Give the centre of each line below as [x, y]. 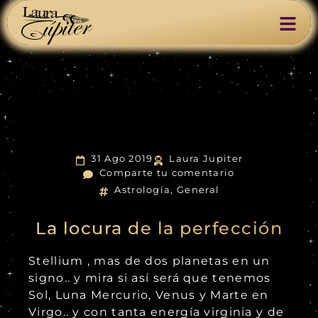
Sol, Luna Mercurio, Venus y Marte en [149, 295]
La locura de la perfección [159, 229]
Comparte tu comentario [167, 172]
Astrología [143, 190]
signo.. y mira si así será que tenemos [150, 278]
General [198, 190]
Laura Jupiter [206, 158]
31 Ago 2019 [122, 158]
